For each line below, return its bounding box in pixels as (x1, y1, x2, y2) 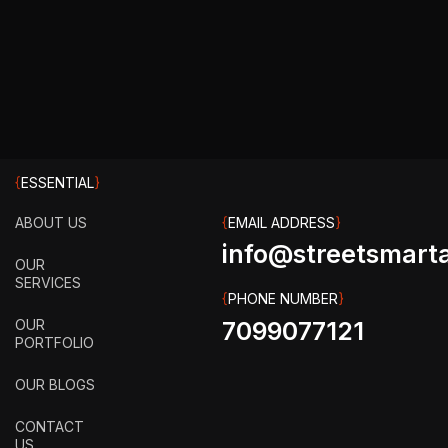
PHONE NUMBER (227, 289, 338, 307)
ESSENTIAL (21, 173, 94, 191)
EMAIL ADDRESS (227, 213, 335, 231)
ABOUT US (15, 213, 87, 231)
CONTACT (15, 417, 84, 435)
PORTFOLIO (15, 333, 94, 351)
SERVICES (15, 273, 81, 291)
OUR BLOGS (15, 375, 95, 393)
